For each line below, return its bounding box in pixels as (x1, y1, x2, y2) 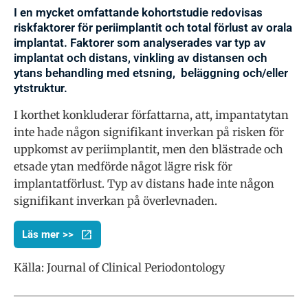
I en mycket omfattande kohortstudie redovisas (14, 5, 263, 20)
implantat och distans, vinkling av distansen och (14, 51, 267, 65)
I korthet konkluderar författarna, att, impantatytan (14, 108, 289, 122)
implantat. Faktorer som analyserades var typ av (14, 36, 266, 50)
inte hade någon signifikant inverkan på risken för (14, 125, 284, 140)
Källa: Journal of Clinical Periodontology (14, 261, 225, 275)
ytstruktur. (14, 81, 67, 96)
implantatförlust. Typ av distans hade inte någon (14, 177, 274, 191)
